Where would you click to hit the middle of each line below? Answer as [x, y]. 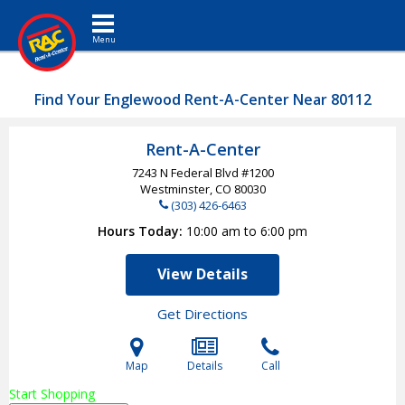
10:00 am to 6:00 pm [247, 231]
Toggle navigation [132, 13]
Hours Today [138, 231]
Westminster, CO [187, 189]
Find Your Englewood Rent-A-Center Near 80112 [202, 99]
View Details [202, 274]
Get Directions [202, 314]
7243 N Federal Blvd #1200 [202, 173]
